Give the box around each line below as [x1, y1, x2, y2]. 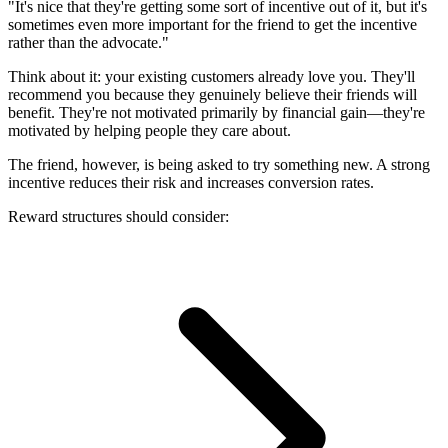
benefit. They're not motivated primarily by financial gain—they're [8, 103, 425, 121]
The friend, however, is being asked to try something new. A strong [8, 155, 430, 173]
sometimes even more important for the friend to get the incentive [8, 15, 417, 33]
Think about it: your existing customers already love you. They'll [8, 67, 415, 85]
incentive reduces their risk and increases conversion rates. [8, 173, 374, 191]
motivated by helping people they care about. [8, 121, 291, 139]
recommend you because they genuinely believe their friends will [8, 85, 417, 103]
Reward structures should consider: [8, 207, 229, 225]
